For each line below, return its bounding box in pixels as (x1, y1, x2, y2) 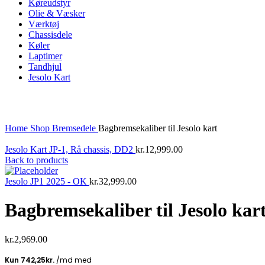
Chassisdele (28, 30, 72, 40)
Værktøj (28, 19, 59, 29)
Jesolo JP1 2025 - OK (5, 176, 89, 186)
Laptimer (28, 51, 62, 61)
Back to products (5, 155, 68, 165)
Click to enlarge (5, 112, 64, 122)
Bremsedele (52, 123, 98, 133)
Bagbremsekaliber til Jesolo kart (98, 123, 217, 133)
